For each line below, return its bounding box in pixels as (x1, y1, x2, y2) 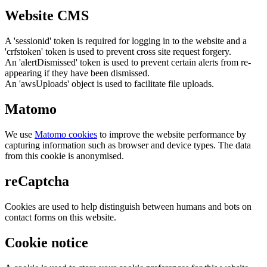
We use (5, 129, 35, 140)
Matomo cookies (35, 129, 97, 140)
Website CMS (5, 8, 89, 24)
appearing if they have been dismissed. (5, 68, 150, 79)
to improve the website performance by (97, 129, 246, 140)
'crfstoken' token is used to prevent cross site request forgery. (5, 46, 231, 57)
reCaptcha (5, 173, 69, 189)
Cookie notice (5, 234, 88, 250)
